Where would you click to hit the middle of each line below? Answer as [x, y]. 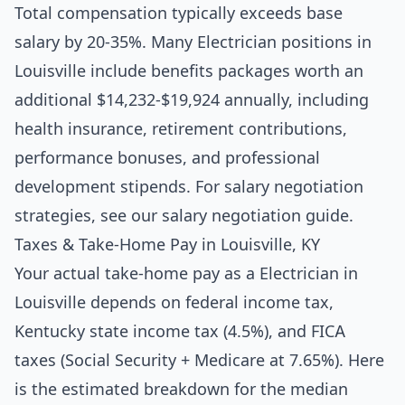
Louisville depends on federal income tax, [174, 302]
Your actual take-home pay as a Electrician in [186, 273]
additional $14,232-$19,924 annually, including [192, 100]
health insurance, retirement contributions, [181, 129]
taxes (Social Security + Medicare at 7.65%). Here [199, 360]
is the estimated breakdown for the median [181, 389]
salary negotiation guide [255, 216]
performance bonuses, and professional [167, 158]
